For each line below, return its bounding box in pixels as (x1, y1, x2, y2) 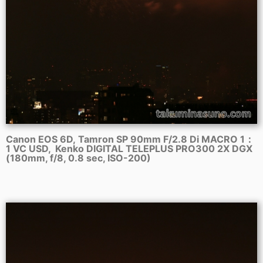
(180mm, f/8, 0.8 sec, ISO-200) (6, 152, 151, 164)
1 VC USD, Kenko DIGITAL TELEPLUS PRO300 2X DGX (6, 143, 252, 155)
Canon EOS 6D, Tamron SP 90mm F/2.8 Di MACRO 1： (6, 133, 254, 146)
